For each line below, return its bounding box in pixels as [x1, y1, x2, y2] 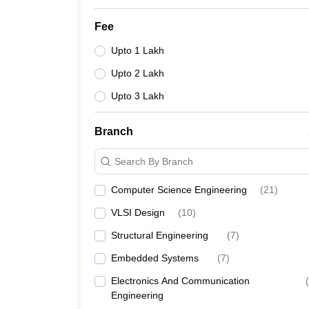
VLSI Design [111, 207, 165, 218]
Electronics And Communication [111, 275, 250, 286]
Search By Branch [114, 155, 193, 167]
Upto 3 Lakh [111, 90, 164, 101]
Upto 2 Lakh [111, 68, 164, 79]
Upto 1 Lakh [111, 45, 164, 56]
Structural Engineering [111, 230, 208, 241]
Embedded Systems [111, 252, 199, 263]
